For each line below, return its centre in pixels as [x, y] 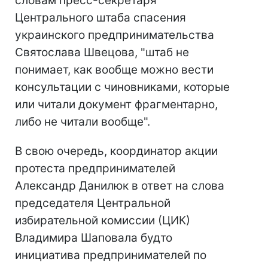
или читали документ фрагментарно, [116, 104]
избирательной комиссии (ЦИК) [103, 220]
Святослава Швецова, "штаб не [102, 52]
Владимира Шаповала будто [94, 238]
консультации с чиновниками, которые [122, 87]
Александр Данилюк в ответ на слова [120, 186]
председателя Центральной [93, 203]
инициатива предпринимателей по [111, 255]
